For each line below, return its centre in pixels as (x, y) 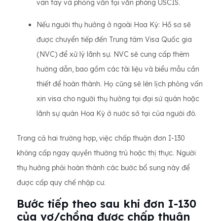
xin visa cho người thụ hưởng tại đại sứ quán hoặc (118, 99)
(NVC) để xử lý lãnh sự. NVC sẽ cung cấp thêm (113, 55)
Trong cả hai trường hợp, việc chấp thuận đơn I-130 (101, 138)
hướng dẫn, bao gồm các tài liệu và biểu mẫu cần (118, 69)
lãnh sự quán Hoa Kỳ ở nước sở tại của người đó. (116, 114)
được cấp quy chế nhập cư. (61, 183)
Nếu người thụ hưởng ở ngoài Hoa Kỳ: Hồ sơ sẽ (114, 25)
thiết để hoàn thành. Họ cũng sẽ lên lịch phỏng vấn (120, 84)
